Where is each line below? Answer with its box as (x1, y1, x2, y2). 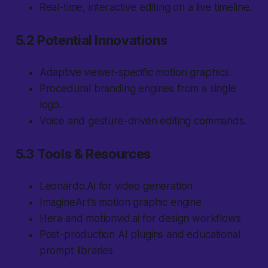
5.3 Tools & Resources (15, 146, 151, 162)
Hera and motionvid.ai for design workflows (39, 212, 241, 225)
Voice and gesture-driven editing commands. (39, 115, 246, 127)
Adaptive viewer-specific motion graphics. (39, 66, 232, 79)
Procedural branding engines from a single (39, 83, 236, 95)
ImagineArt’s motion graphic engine (39, 196, 202, 209)
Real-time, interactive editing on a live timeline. (39, 1, 252, 14)
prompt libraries (39, 245, 113, 257)
